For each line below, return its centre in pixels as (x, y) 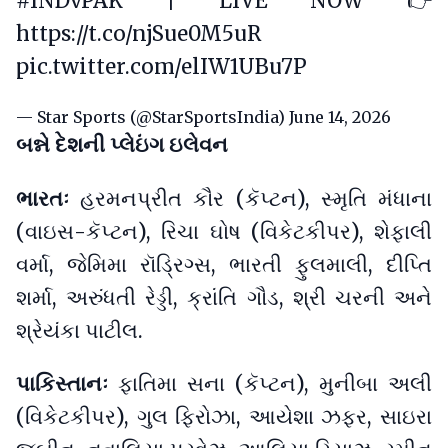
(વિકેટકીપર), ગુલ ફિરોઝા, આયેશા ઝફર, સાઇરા (224, 417)
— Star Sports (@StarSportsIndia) (152, 116)
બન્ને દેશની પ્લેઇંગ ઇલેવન (122, 144)
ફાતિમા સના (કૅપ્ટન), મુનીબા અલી (275, 384)
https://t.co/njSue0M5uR (138, 33)
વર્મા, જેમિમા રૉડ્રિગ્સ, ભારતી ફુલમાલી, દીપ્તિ (224, 264)
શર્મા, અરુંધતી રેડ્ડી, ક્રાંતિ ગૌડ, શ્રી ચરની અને (224, 297)
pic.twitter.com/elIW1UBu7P (161, 66)
